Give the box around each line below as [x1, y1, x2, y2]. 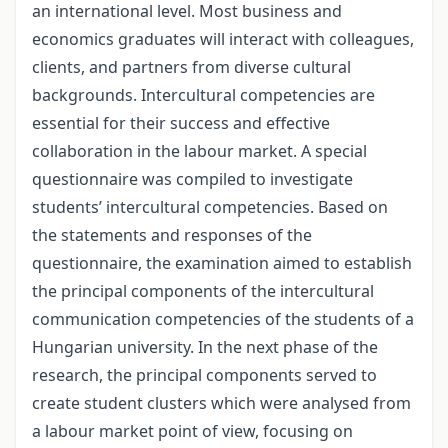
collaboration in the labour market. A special [32, 140, 367, 163]
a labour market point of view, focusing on [32, 420, 353, 443]
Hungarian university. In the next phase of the [32, 336, 378, 359]
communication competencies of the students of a [32, 308, 414, 331]
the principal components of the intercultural [32, 280, 374, 303]
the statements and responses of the [32, 224, 312, 247]
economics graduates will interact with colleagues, [32, 28, 414, 51]
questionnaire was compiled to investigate [32, 168, 353, 191]
